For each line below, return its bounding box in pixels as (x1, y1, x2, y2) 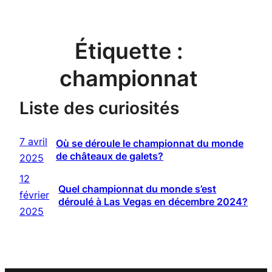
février (19, 189, 49, 202)
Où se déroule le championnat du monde (56, 137, 244, 150)
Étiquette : (75, 37, 183, 64)
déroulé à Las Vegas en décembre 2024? (58, 195, 248, 208)
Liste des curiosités (19, 97, 179, 118)
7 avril (19, 135, 47, 148)
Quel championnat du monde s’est (58, 182, 217, 195)
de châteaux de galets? (56, 150, 164, 163)
